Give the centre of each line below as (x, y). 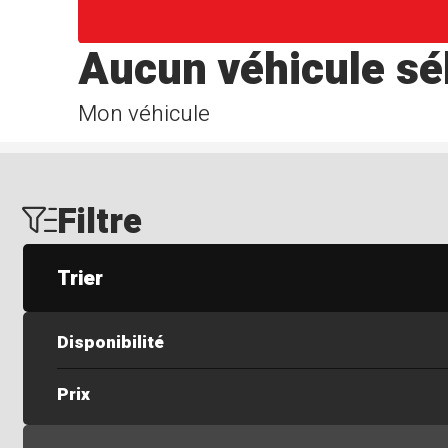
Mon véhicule (144, 113)
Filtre (100, 222)
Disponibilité (110, 343)
